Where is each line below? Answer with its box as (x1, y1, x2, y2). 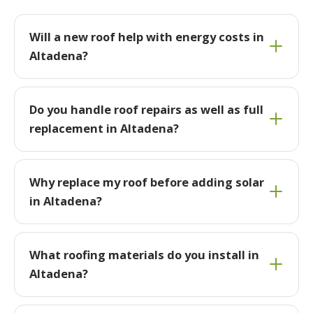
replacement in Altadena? (29, 120, 179, 137)
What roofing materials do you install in (29, 247, 259, 263)
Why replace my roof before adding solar (29, 174, 264, 191)
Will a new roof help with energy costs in (29, 29, 264, 45)
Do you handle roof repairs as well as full (29, 101, 263, 118)
